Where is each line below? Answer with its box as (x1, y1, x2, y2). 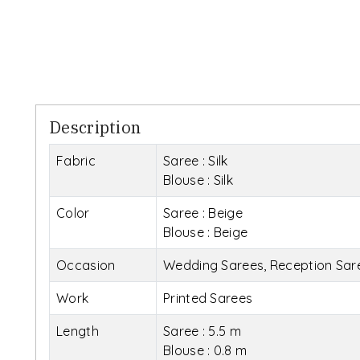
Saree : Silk (163, 152, 228, 169)
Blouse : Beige (163, 223, 248, 240)
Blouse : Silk (163, 171, 233, 188)
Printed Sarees (163, 289, 253, 306)
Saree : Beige (163, 204, 243, 221)
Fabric (56, 152, 96, 169)
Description (49, 116, 141, 138)
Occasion (56, 256, 116, 273)
